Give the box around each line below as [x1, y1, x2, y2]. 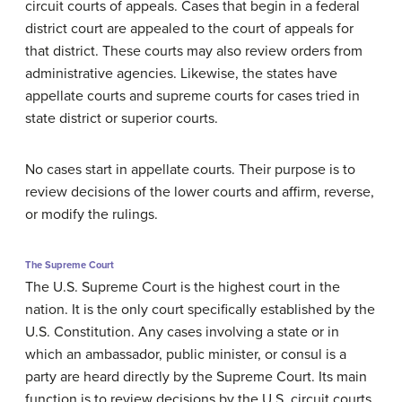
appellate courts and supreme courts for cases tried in [25, 86, 360, 105]
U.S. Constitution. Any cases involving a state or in [25, 322, 339, 341]
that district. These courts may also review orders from [25, 41, 363, 60]
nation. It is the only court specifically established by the [25, 300, 375, 319]
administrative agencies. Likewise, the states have [25, 64, 337, 83]
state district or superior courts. [25, 109, 218, 127]
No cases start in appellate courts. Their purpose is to [25, 160, 355, 179]
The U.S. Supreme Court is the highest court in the [25, 277, 340, 296]
